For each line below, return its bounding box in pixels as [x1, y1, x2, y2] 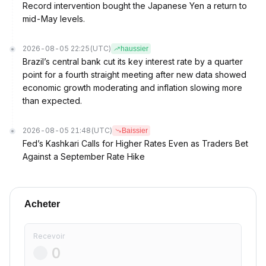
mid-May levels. [23, 14, 85, 24]
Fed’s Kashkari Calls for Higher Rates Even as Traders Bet [23, 138, 248, 148]
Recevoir [33, 232, 65, 240]
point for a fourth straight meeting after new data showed [23, 69, 246, 80]
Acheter [24, 199, 60, 209]
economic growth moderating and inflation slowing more [23, 83, 242, 93]
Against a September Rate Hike [23, 151, 145, 161]
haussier [121, 45, 148, 53]
